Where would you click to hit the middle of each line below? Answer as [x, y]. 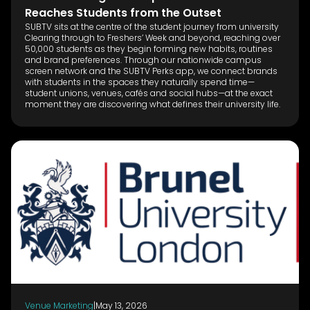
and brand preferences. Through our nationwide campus [143, 60]
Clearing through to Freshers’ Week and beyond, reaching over [153, 37]
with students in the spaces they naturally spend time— [140, 82]
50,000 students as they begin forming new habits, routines [149, 48]
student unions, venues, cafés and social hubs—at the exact [149, 93]
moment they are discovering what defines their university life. [153, 104]
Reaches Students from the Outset [123, 12]
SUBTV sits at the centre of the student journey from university [152, 26]
